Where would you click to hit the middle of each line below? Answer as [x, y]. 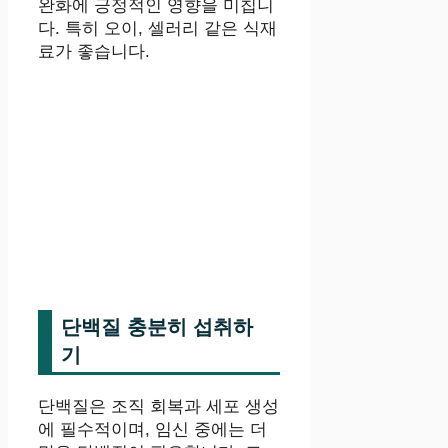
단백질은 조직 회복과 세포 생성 [158, 406]
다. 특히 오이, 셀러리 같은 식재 [157, 28]
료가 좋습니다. [94, 51]
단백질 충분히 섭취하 [157, 326]
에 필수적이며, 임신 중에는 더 [152, 429]
